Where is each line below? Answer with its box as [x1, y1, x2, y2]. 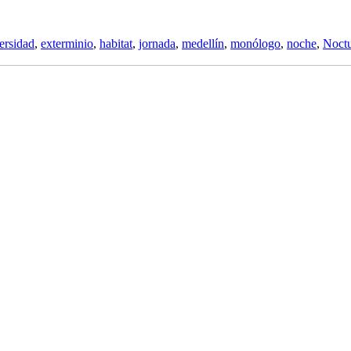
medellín [182, 36, 224, 50]
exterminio [41, 36, 93, 50]
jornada [139, 36, 175, 50]
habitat [100, 36, 132, 50]
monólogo [230, 36, 280, 50]
